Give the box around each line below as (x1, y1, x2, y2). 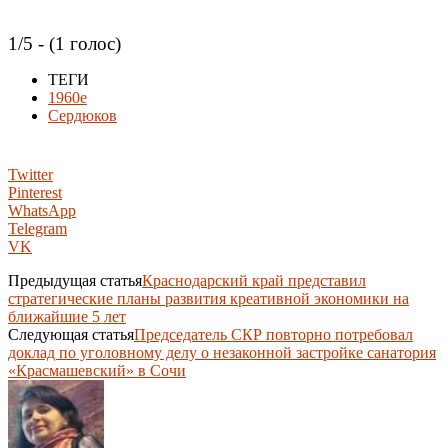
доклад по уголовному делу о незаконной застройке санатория (8, 343, 436, 361)
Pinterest (8, 183, 62, 201)
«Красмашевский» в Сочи (8, 361, 186, 379)
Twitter (8, 165, 53, 183)
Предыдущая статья (8, 271, 142, 289)
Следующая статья (8, 325, 134, 343)
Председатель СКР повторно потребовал (134, 325, 413, 343)
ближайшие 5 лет (8, 307, 126, 325)
